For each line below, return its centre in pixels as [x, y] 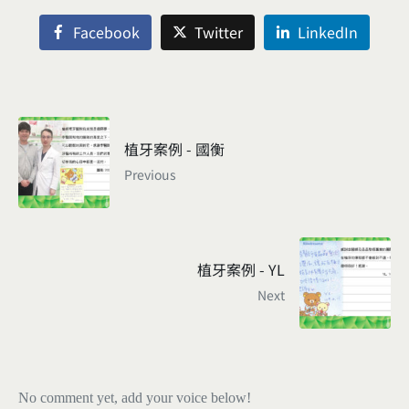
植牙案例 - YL [241, 270]
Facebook [107, 32]
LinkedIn [327, 32]
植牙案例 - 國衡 [174, 149]
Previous [150, 175]
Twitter [219, 32]
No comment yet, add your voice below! [135, 398]
